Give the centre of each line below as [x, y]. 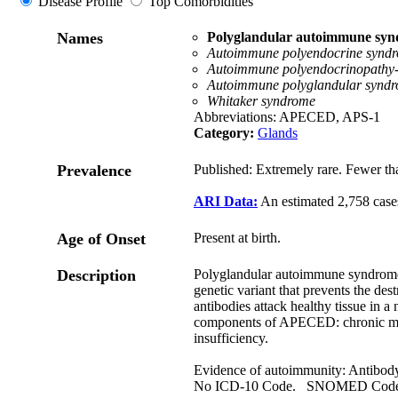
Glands [278, 133]
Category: [224, 133]
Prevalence [94, 171]
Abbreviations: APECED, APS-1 [287, 117]
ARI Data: [226, 201]
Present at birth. [237, 238]
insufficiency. [231, 338]
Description [96, 275]
